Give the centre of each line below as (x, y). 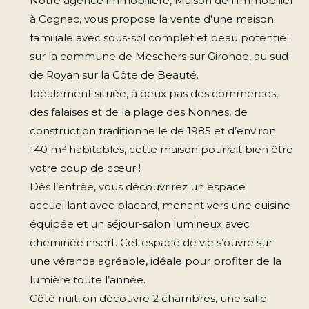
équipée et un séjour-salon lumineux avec (139, 223)
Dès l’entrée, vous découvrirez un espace (137, 186)
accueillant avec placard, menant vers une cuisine (160, 205)
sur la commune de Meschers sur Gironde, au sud (159, 56)
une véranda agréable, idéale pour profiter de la (155, 261)
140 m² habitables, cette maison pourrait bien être (161, 149)
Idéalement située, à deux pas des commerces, (153, 93)
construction (64, 130)
